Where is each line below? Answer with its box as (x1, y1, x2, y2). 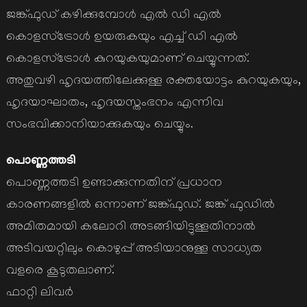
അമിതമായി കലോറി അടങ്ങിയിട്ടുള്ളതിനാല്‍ (5, 221, 256, 234)
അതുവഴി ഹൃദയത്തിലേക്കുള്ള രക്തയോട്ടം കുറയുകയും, (5, 75, 301, 88)
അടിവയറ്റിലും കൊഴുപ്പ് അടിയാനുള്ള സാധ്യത (5, 243, 262, 256)
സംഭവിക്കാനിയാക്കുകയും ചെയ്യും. (5, 119, 193, 132)
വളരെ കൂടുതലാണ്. (5, 265, 114, 278)
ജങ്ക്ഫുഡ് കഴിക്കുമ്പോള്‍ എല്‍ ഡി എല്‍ (5, 10, 221, 23)
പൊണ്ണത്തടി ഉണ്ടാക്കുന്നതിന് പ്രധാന (5, 177, 222, 191)
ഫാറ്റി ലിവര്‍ (5, 287, 73, 300)
